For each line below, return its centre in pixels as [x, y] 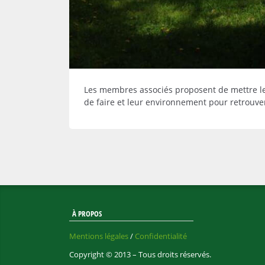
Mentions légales [99, 236]
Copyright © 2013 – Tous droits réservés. [140, 254]
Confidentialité [161, 236]
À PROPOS [87, 213]
